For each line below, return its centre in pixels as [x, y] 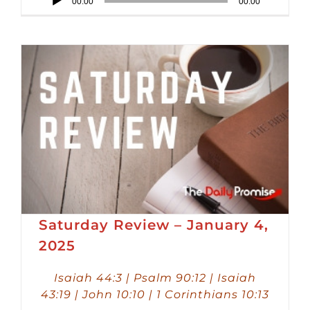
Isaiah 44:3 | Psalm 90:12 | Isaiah [155, 277]
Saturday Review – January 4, [154, 225]
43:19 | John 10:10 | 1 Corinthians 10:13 [155, 294]
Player [54, 17]
